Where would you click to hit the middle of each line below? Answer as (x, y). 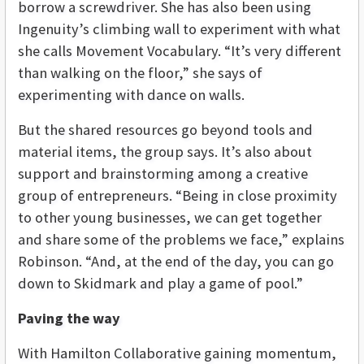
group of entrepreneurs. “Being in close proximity (178, 196)
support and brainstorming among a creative (163, 174)
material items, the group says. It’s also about (165, 152)
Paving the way (69, 318)
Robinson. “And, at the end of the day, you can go (176, 262)
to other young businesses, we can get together (170, 218)
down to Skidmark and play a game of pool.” (160, 284)
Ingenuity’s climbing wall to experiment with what (179, 29)
